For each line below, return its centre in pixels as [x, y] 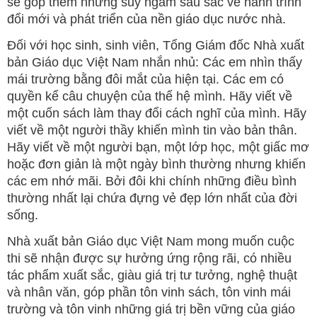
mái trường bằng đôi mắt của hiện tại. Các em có [145, 79]
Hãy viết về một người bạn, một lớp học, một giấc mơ [158, 147]
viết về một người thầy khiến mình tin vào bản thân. [152, 130]
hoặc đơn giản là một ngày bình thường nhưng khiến [156, 164]
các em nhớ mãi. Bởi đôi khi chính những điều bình [152, 181]
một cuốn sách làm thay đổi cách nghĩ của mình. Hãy [157, 113]
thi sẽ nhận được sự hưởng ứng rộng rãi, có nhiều [149, 258]
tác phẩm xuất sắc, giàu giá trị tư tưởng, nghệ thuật [152, 275]
